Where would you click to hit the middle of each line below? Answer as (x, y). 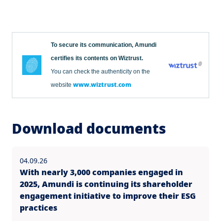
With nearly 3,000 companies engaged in (101, 172)
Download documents (89, 129)
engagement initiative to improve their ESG (108, 196)
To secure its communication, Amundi (104, 45)
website (62, 85)
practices (38, 208)
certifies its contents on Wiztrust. (97, 58)
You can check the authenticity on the (100, 72)
